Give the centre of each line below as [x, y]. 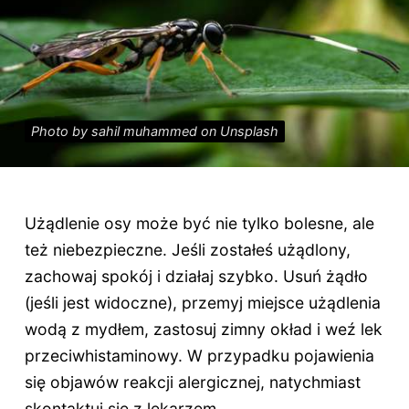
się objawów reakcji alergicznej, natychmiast [192, 383]
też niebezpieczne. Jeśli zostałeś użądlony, [187, 250]
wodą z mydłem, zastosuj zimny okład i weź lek [203, 330]
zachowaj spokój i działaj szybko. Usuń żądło [196, 277]
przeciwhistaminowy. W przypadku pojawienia [199, 356]
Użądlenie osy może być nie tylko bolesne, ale [199, 224]
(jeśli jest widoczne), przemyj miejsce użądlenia [202, 303]
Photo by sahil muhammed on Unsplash [154, 132]
